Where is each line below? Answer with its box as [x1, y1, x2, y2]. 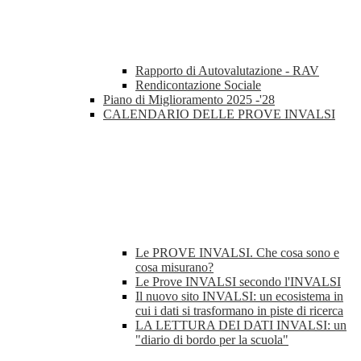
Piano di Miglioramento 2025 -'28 [103, 93, 275, 107]
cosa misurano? [135, 260, 214, 275]
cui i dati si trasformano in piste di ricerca [135, 304, 343, 318]
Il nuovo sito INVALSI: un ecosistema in [135, 289, 343, 304]
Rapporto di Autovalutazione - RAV [135, 64, 319, 78]
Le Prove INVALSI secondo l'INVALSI [135, 275, 341, 289]
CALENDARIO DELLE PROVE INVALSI [103, 107, 335, 122]
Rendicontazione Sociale [135, 78, 261, 93]
